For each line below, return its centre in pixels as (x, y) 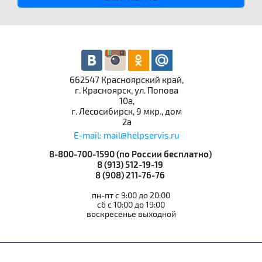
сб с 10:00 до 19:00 (131, 205)
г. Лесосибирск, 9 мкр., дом (127, 111)
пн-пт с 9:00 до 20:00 (131, 196)
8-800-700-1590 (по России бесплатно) (131, 155)
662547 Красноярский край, (127, 80)
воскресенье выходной (131, 215)
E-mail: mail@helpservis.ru (127, 135)
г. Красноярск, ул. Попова (127, 90)
